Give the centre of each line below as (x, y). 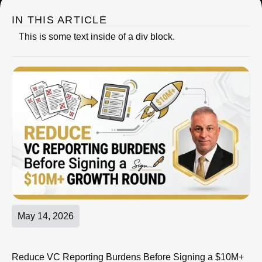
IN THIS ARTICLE (59, 20)
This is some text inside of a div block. (97, 37)
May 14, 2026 (46, 216)
